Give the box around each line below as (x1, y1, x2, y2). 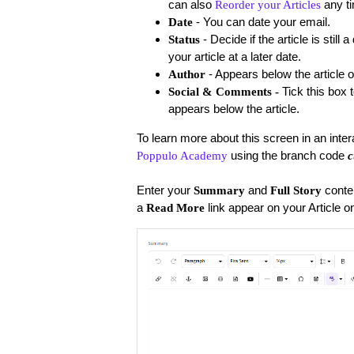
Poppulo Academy (136, 149, 228, 162)
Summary (193, 183, 245, 197)
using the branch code (227, 148, 348, 162)
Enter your (136, 183, 194, 197)
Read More (145, 201, 208, 214)
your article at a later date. (168, 49, 304, 63)
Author (168, 67, 205, 81)
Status (168, 32, 200, 46)
